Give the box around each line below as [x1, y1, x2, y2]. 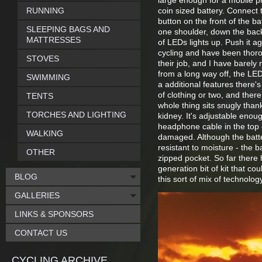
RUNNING [26, 6, 64, 15]
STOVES [26, 54, 59, 63]
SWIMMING [26, 73, 70, 82]
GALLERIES [15, 191, 60, 200]
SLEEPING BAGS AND [26, 25, 110, 34]
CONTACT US [15, 228, 67, 237]
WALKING [26, 129, 63, 138]
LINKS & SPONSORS [15, 209, 94, 219]
